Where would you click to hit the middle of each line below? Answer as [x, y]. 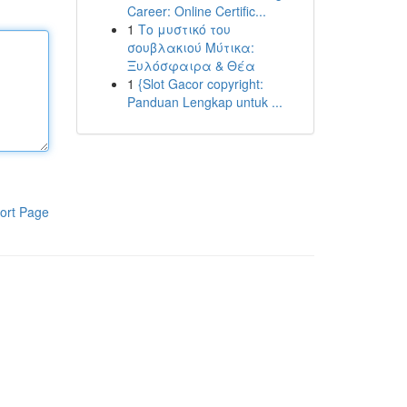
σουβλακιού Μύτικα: [190, 47]
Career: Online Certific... [196, 11]
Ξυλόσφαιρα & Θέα [191, 65]
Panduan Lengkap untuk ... [204, 102]
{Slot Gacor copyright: [200, 84]
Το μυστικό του [184, 29]
